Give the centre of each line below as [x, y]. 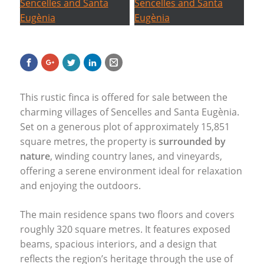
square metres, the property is [89, 141]
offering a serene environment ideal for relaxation [131, 171]
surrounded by [192, 141]
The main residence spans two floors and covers [127, 214]
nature [35, 156]
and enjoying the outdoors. [80, 185]
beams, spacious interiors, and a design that [118, 244]
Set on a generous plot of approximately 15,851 [125, 126]
